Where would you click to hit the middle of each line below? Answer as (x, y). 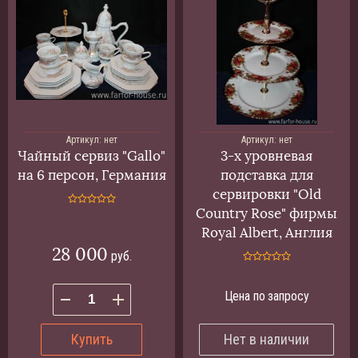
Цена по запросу (267, 296)
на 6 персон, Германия (91, 175)
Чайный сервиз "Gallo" (91, 156)
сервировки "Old (267, 194)
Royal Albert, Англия (267, 233)
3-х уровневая (267, 156)
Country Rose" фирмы (267, 213)
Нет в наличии (267, 339)
